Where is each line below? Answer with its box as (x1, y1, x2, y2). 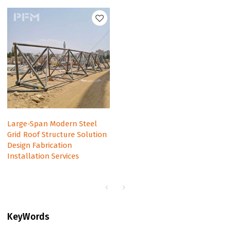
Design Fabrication (7, 140, 72, 150)
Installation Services (7, 151, 80, 161)
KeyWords (7, 212, 50, 223)
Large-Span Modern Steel (7, 119, 98, 128)
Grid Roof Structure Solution (7, 129, 107, 139)
